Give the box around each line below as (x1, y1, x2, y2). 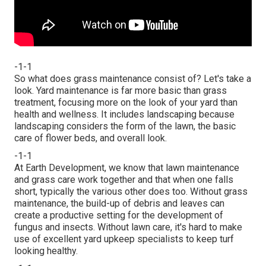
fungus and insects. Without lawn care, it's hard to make (14, 221, 242, 233)
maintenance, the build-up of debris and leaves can (14, 198, 224, 210)
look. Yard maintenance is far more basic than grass (14, 85, 227, 97)
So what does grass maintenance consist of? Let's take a (14, 73, 251, 85)
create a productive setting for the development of (14, 210, 223, 221)
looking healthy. (14, 245, 78, 257)
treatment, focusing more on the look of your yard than (14, 97, 237, 109)
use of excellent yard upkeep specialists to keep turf (14, 233, 234, 245)
